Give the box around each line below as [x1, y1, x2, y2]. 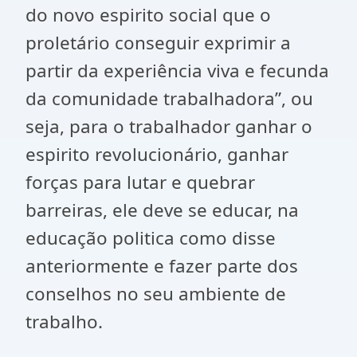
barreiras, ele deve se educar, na [25, 198, 299, 222]
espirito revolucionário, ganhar [25, 142, 288, 167]
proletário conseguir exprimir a [25, 30, 291, 55]
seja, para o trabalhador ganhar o [25, 114, 312, 139]
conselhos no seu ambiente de [25, 281, 286, 306]
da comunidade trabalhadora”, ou [25, 86, 313, 111]
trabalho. [25, 309, 103, 334]
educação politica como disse [25, 226, 276, 250]
